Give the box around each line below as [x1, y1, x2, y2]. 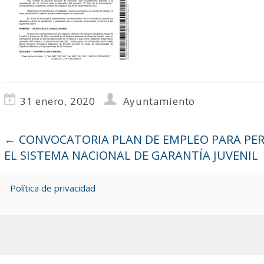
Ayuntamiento [123, 94, 196, 108]
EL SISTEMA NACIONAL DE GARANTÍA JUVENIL [4, 147, 258, 163]
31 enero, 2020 [19, 94, 95, 108]
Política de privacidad [9, 182, 95, 194]
